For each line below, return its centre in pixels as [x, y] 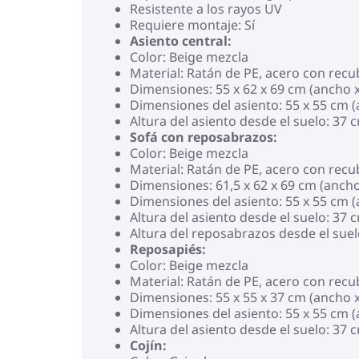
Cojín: [148, 345]
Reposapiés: [168, 249]
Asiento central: [181, 41]
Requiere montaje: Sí [192, 25]
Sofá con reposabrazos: [204, 137]
